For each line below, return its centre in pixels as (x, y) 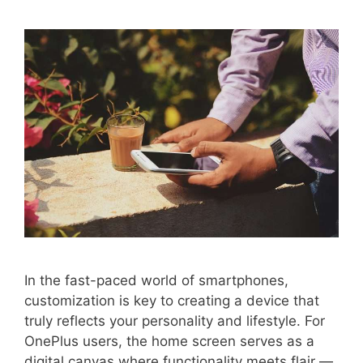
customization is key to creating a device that (172, 301)
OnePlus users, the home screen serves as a (169, 342)
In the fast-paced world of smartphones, (156, 281)
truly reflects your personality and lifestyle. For (175, 321)
